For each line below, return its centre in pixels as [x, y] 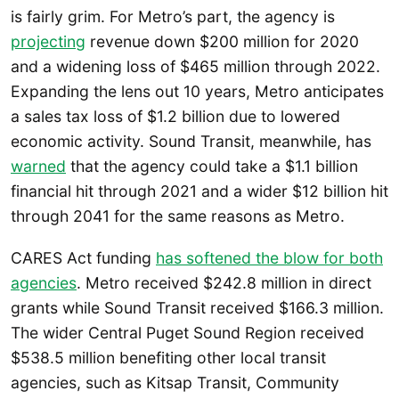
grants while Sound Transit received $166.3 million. [197, 308]
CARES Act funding [83, 258]
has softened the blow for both [269, 258]
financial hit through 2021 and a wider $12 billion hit [199, 191]
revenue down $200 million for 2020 [222, 41]
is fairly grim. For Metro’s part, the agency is [173, 16]
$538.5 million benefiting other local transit [168, 358]
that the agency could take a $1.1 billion [212, 166]
